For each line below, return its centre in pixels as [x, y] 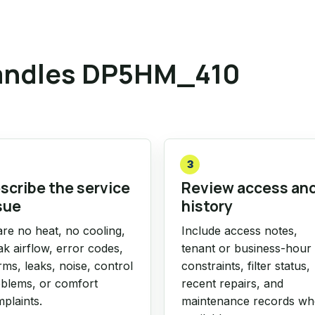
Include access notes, [239, 231]
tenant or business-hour [246, 248]
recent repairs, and [232, 283]
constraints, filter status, [246, 266]
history [207, 206]
